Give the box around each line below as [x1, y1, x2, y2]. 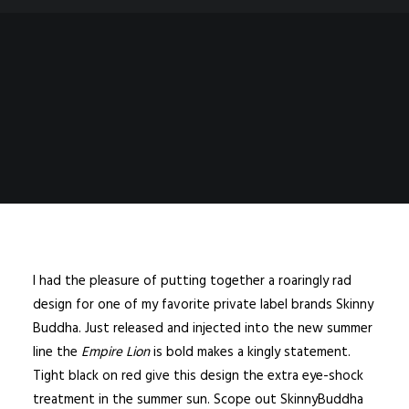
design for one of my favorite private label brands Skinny [33, 294, 373, 316]
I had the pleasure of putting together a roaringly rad [33, 270, 351, 292]
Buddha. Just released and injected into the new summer [33, 318, 372, 340]
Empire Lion [81, 341, 153, 363]
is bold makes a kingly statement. [153, 341, 351, 363]
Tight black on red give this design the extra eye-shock [33, 365, 363, 387]
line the [33, 341, 81, 363]
